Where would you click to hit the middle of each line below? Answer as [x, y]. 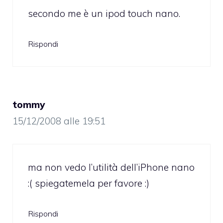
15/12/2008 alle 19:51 [59, 121]
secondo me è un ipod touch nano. [104, 13]
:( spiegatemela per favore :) [89, 183]
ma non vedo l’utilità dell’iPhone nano [111, 167]
